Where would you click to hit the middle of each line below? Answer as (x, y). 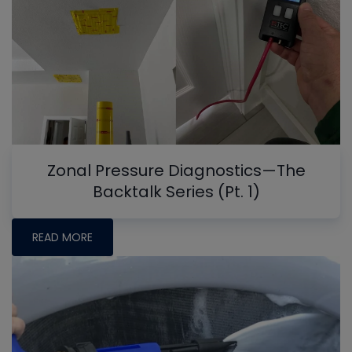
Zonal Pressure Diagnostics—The (176, 171)
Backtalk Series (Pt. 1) (176, 192)
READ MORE (62, 238)
